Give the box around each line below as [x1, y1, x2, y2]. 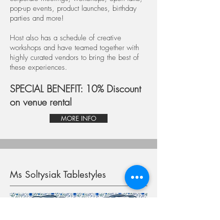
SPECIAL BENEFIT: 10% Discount [10, 82, 141, 95]
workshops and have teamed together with [10, 43, 139, 53]
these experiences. [10, 62, 67, 72]
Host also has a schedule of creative [10, 33, 121, 43]
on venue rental [10, 95, 72, 109]
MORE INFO [61, 114, 96, 123]
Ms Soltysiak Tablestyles [10, 168, 106, 181]
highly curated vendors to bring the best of [10, 53, 139, 62]
